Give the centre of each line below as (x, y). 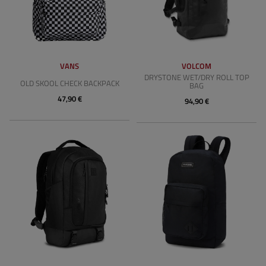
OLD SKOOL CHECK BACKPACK (69, 83)
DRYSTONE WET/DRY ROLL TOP (197, 77)
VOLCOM (197, 66)
